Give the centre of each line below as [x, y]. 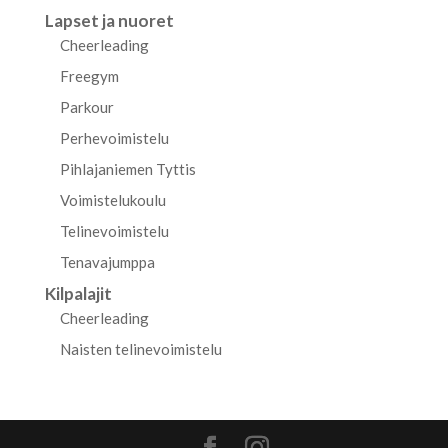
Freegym [89, 76]
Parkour [86, 107]
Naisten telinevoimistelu [140, 349]
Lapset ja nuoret [109, 20]
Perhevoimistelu [114, 138]
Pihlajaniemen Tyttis [127, 169]
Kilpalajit [78, 293]
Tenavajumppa [107, 262]
